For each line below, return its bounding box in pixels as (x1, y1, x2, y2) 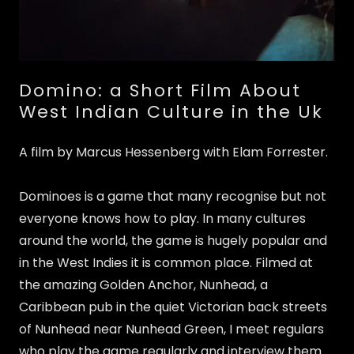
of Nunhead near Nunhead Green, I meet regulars (19, 319, 324, 338)
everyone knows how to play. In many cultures (19, 209, 306, 228)
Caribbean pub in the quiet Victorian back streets (19, 297, 327, 316)
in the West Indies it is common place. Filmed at (19, 253, 313, 272)
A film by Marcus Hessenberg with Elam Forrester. (19, 142, 328, 161)
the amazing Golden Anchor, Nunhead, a (19, 275, 268, 294)
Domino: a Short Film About (19, 77, 301, 103)
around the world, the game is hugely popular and (19, 231, 327, 250)
